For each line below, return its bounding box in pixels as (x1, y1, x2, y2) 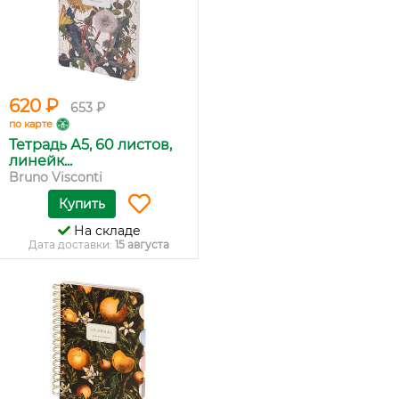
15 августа (115, 238, 169, 251)
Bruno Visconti (9, 169, 102, 185)
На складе (69, 223, 141, 239)
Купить (58, 196, 105, 212)
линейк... (9, 152, 72, 169)
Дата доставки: (28, 238, 115, 251)
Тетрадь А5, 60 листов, (9, 136, 172, 153)
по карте (9, 118, 53, 130)
